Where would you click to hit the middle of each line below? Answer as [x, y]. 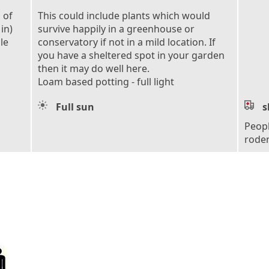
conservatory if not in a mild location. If [127, 42]
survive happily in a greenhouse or [116, 29]
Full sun [75, 107]
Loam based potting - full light [106, 81]
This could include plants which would [124, 15]
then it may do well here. [94, 68]
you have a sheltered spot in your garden [131, 55]
